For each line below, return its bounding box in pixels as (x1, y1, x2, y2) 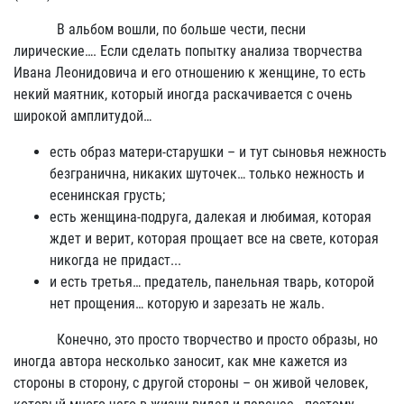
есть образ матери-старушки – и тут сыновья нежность (50, 143, 387, 161)
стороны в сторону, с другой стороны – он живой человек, (14, 374, 368, 391)
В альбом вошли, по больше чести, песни (14, 21, 306, 38)
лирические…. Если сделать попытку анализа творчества (14, 42, 363, 60)
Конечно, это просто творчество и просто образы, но (14, 331, 378, 348)
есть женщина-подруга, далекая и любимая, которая (50, 208, 372, 225)
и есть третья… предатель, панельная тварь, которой (50, 273, 374, 290)
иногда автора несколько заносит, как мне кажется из (14, 353, 347, 370)
